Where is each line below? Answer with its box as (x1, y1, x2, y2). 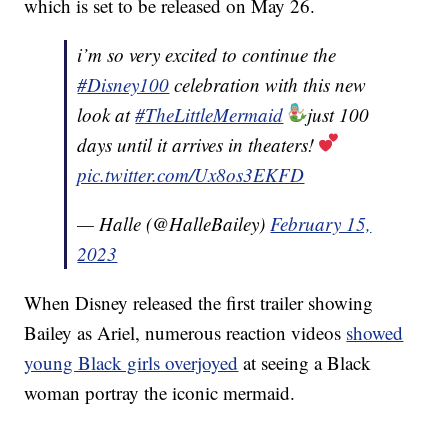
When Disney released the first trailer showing (24, 290, 374, 316)
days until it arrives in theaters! (77, 132, 320, 158)
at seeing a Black (238, 350, 372, 376)
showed (346, 320, 404, 346)
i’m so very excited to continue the (77, 42, 337, 68)
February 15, (270, 211, 372, 237)
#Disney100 (77, 72, 170, 98)
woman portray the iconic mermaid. (24, 380, 296, 406)
